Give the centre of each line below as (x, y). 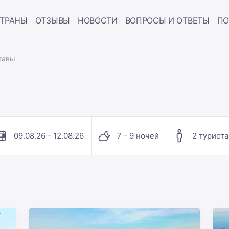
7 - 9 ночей (138, 135)
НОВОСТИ (97, 20)
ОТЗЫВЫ (52, 20)
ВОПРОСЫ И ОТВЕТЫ (167, 20)
